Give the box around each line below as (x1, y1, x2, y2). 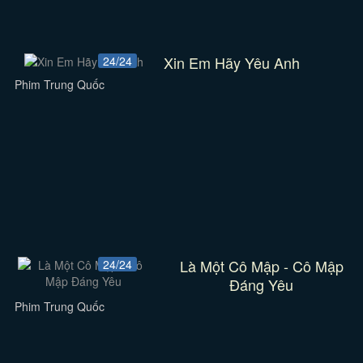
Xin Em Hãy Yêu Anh (164, 52, 301, 73)
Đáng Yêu (229, 274, 294, 295)
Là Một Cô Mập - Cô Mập (179, 255, 344, 276)
